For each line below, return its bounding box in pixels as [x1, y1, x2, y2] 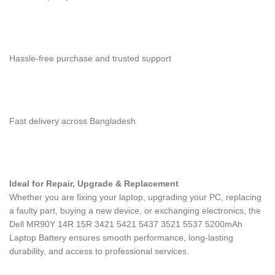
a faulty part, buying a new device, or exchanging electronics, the [9, 206, 261, 215]
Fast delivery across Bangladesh [9, 116, 136, 126]
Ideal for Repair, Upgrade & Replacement [9, 179, 179, 188]
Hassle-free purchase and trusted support [9, 53, 171, 63]
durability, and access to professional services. [9, 246, 189, 256]
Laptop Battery [9, 233, 66, 242]
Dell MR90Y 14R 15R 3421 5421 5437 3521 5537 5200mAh [9, 219, 242, 229]
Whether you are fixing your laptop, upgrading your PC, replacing [9, 192, 261, 202]
